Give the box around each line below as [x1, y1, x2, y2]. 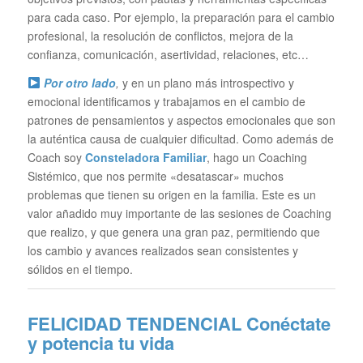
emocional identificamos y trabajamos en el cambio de [27, 92, 305, 109]
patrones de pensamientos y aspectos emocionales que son [27, 111, 335, 128]
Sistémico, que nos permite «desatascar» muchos [27, 167, 284, 184]
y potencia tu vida [27, 329, 174, 356]
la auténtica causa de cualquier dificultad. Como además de [27, 130, 334, 147]
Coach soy [27, 148, 85, 165]
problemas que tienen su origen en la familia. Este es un [27, 186, 316, 203]
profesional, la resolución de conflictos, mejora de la [27, 28, 293, 45]
